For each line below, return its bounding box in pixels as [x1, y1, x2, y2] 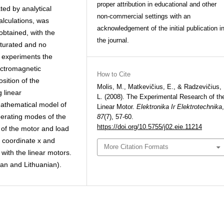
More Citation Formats [104, 143, 169, 151]
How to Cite [97, 70, 130, 78]
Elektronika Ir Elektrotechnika [136, 103, 222, 110]
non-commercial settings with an [97, 12, 190, 20]
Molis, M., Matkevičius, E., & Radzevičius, [97, 83, 221, 90]
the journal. [97, 36, 129, 44]
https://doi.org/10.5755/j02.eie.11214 [97, 123, 202, 130]
